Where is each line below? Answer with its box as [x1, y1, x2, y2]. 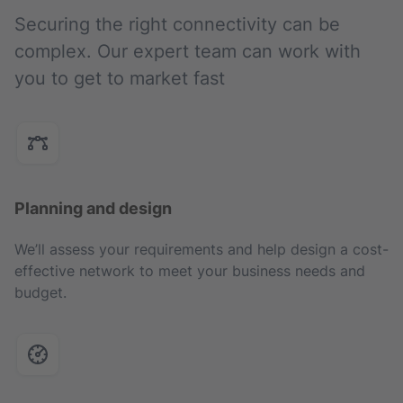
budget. [14, 283, 67, 301]
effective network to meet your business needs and [14, 262, 365, 280]
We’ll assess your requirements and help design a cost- [14, 240, 389, 258]
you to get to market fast [14, 67, 225, 89]
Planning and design [14, 199, 172, 218]
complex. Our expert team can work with [14, 40, 361, 62]
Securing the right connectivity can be [14, 13, 340, 35]
